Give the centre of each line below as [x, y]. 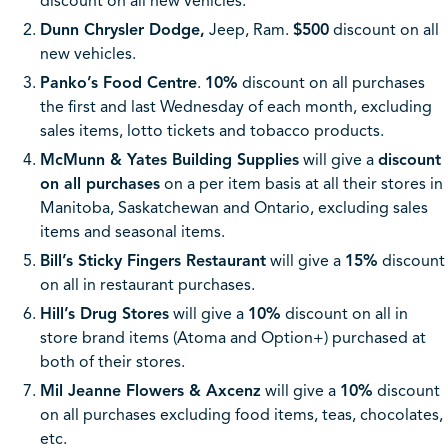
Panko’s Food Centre [118, 83]
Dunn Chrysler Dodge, [122, 30]
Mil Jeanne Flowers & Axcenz [150, 391]
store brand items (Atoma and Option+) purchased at [233, 338]
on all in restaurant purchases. [147, 285]
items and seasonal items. [132, 232]
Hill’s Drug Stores [104, 314]
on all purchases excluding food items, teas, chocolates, [241, 415]
